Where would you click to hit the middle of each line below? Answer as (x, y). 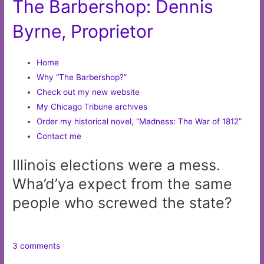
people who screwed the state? (123, 203)
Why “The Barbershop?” (82, 77)
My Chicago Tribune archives (92, 106)
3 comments (37, 246)
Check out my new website (88, 92)
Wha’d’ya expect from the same (123, 184)
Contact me (59, 136)
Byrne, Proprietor (83, 31)
